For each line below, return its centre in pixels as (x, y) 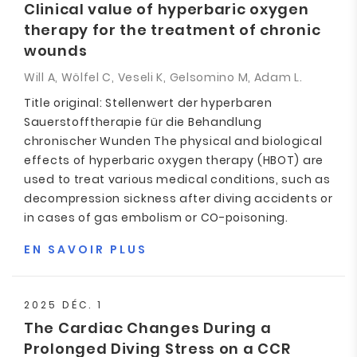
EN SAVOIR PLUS (86, 249)
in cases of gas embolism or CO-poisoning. (156, 218)
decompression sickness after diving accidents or (178, 198)
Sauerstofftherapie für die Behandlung (143, 122)
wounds (56, 51)
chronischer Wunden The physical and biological (173, 141)
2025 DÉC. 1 (63, 305)
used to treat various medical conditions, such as (177, 179)
